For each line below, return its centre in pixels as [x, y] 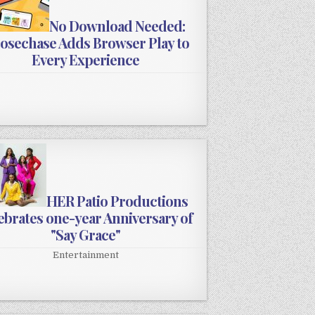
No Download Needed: [117, 26]
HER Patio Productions [117, 201]
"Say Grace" [86, 235]
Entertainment [85, 255]
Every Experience [86, 60]
